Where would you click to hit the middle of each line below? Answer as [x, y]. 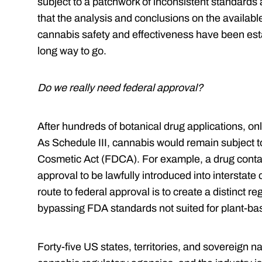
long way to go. [72, 51]
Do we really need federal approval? [120, 88]
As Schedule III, [75, 143]
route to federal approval [95, 192]
